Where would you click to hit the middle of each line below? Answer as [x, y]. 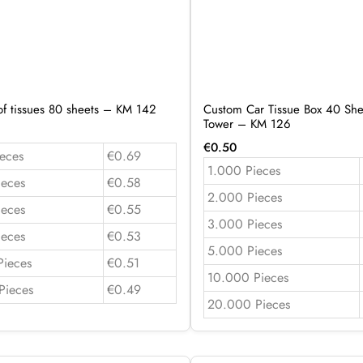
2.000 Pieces [244, 197]
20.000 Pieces [248, 304]
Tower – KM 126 [247, 124]
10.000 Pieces [248, 277]
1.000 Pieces [243, 170]
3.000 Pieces [244, 224]
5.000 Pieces [244, 250]
